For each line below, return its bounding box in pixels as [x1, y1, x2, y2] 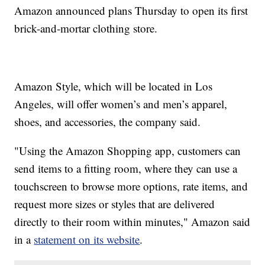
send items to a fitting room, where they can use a [14, 161, 238, 176]
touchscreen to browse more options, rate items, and [14, 179, 248, 194]
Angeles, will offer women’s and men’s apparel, [14, 96, 228, 112]
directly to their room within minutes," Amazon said [14, 214, 251, 230]
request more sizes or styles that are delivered [14, 196, 215, 212]
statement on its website [34, 232, 140, 247]
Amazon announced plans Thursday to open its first [14, 3, 248, 18]
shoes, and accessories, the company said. [14, 114, 201, 130]
